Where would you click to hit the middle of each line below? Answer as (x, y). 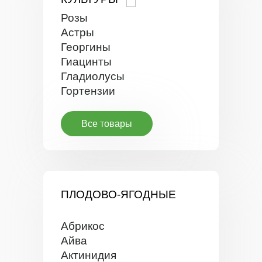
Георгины (86, 47)
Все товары (107, 124)
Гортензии (88, 91)
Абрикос (83, 226)
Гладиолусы (93, 76)
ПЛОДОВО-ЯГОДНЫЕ (118, 194)
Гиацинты (86, 62)
